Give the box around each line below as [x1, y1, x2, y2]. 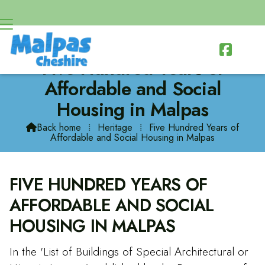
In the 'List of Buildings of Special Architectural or [9, 243, 248, 260]
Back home [37, 120, 81, 134]
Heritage [98, 120, 132, 134]
